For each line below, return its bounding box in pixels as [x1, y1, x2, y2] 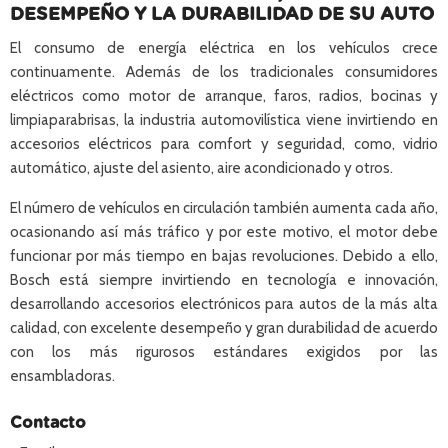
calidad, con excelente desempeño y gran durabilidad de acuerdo [10, 319, 438, 337]
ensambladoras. [10, 367, 115, 385]
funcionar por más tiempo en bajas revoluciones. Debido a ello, [10, 247, 438, 265]
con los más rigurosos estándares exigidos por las [10, 343, 438, 361]
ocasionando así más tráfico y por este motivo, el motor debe [10, 223, 438, 241]
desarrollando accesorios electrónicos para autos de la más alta [10, 295, 438, 313]
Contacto [10, 415, 86, 431]
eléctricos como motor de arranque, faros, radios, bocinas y [10, 87, 438, 105]
